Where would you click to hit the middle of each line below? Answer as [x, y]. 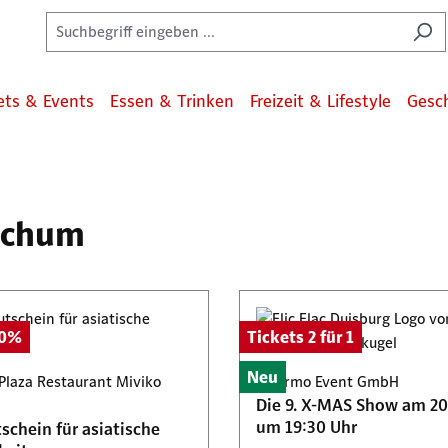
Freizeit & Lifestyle [320, 101]
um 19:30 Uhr [306, 427]
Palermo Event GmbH [327, 381]
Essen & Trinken [172, 101]
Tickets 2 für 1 [300, 337]
